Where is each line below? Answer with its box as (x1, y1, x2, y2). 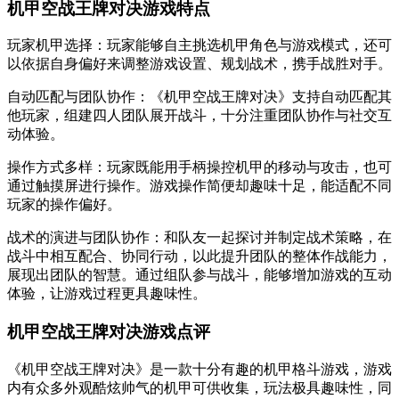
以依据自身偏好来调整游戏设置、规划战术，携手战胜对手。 (7, 56, 392, 72)
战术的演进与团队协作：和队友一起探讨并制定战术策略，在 (7, 230, 392, 246)
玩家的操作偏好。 (7, 197, 121, 213)
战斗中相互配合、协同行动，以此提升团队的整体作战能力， (7, 248, 392, 265)
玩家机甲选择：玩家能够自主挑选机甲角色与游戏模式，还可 (7, 37, 392, 53)
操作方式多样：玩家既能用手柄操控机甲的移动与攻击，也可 (7, 159, 392, 175)
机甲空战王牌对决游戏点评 (7, 322, 210, 342)
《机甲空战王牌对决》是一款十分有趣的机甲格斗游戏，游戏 (7, 361, 392, 377)
